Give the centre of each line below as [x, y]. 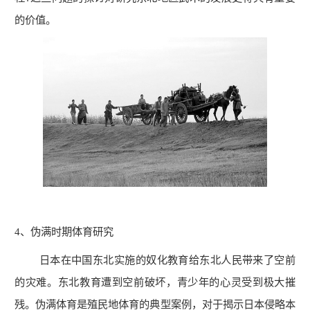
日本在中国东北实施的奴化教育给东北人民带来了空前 [155, 259]
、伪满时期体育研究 [67, 232]
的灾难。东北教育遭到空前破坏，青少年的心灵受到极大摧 [155, 282]
